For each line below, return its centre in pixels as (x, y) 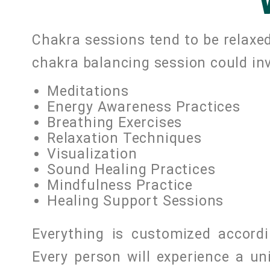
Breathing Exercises (115, 123)
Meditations (88, 92)
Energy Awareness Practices (144, 107)
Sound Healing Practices (131, 170)
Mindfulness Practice (120, 186)
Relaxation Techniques (124, 139)
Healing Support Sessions (136, 201)
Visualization (92, 154)
